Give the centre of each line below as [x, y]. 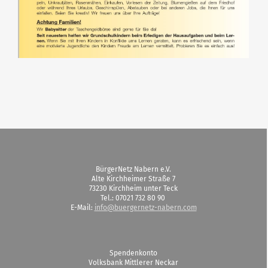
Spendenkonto [133, 253]
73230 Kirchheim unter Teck [133, 188]
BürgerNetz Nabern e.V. [133, 169]
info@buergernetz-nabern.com [145, 208]
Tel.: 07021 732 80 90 [133, 198]
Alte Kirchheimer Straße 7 [133, 179]
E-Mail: [82, 208]
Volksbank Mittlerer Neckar [133, 263]
